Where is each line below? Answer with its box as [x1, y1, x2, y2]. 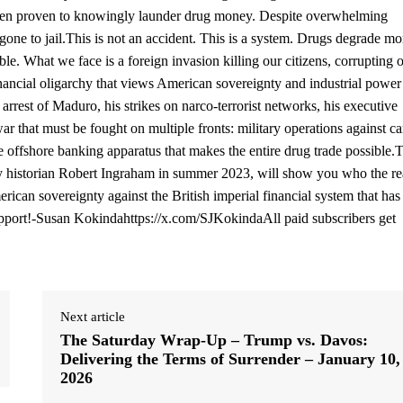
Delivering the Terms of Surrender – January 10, [60, 350, 401, 369]
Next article [60, 309, 126, 325]
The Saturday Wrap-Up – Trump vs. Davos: [60, 331, 369, 350]
